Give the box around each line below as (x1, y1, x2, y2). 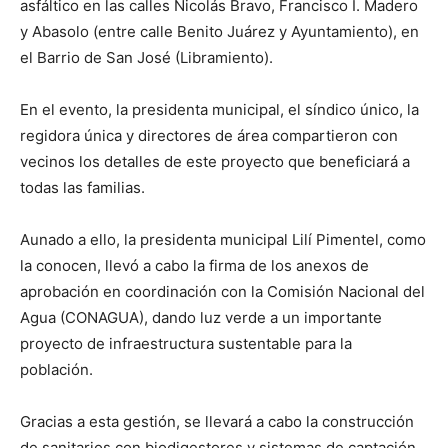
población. (20, 360, 93, 380)
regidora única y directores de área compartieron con (20, 126, 398, 146)
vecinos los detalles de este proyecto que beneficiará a (20, 152, 410, 172)
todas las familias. (20, 178, 145, 198)
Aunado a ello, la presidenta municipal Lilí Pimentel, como (20, 230, 426, 250)
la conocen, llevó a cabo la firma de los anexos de (20, 256, 369, 276)
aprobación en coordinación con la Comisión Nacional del (20, 282, 425, 302)
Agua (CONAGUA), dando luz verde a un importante (20, 308, 382, 328)
